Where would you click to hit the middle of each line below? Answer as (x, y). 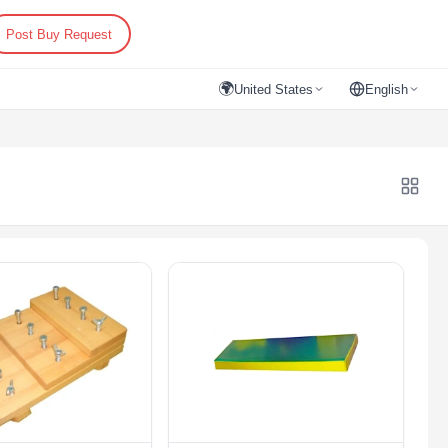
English (386, 89)
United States (273, 89)
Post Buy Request (58, 34)
